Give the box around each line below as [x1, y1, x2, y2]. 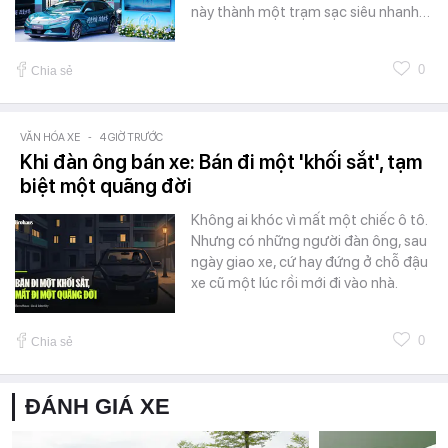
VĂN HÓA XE [20, 130, 80, 144]
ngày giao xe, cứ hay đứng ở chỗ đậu [191, 252, 428, 271]
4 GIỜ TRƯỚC [100, 130, 163, 144]
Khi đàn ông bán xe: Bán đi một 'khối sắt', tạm [20, 149, 422, 174]
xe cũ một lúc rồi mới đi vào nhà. [191, 273, 398, 292]
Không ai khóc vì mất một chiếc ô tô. [191, 210, 427, 229]
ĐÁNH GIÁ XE [25, 393, 170, 419]
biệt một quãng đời [20, 173, 192, 198]
